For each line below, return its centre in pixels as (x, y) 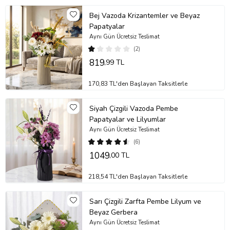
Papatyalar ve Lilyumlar (127, 119)
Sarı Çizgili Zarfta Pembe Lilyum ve (145, 201)
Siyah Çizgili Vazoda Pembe (133, 108)
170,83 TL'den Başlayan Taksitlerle (138, 83)
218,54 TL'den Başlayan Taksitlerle (138, 176)
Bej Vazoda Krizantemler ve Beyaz (144, 15)
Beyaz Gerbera (113, 212)
